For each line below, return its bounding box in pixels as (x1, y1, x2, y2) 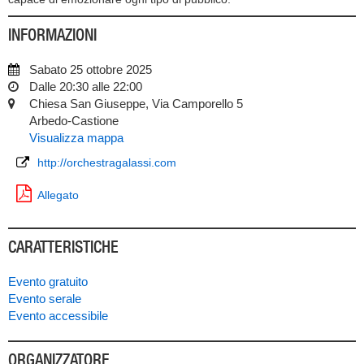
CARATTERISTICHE (8, 236, 119, 257)
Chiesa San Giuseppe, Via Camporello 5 (29, 97, 243, 110)
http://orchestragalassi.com (37, 156, 176, 169)
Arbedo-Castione (29, 114, 119, 128)
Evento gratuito (8, 275, 88, 288)
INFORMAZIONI (8, 24, 97, 45)
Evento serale (8, 292, 81, 305)
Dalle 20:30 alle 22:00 (29, 80, 142, 93)
